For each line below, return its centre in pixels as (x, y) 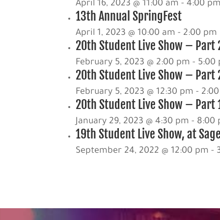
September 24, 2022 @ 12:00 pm (142, 151)
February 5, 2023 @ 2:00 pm (133, 63)
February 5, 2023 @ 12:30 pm (135, 92)
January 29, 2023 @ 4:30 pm (133, 122)
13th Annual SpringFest (129, 16)
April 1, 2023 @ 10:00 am (126, 33)
